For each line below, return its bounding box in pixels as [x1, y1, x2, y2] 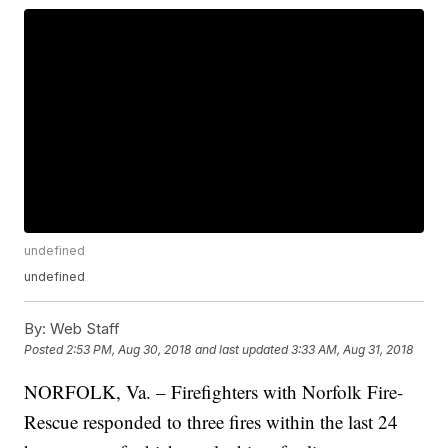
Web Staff [46, 319, 121, 339]
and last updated [195, 342, 289, 358]
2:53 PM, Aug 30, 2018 [66, 342, 192, 358]
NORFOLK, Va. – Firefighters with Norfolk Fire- [24, 379, 404, 405]
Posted [24, 342, 67, 358]
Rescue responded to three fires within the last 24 [24, 409, 399, 435]
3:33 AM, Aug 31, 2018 [291, 342, 414, 358]
